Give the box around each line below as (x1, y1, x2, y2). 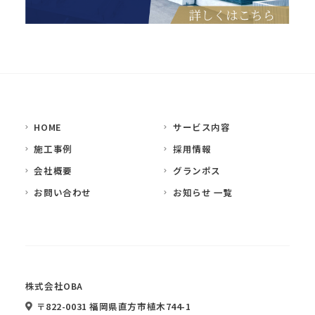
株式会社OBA (25, 278, 83, 292)
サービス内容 (173, 120, 231, 134)
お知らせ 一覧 (173, 185, 233, 199)
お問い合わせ (34, 185, 91, 199)
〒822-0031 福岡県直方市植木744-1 (36, 300, 191, 314)
